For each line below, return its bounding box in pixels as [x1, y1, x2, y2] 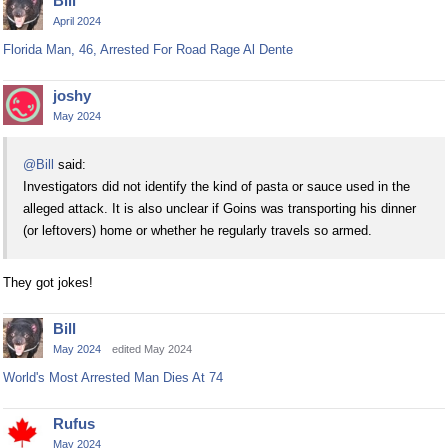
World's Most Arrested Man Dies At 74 [3, 369, 223, 385]
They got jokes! [3, 274, 93, 290]
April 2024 [53, 14, 101, 27]
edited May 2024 [112, 342, 192, 355]
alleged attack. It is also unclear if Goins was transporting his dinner [23, 200, 416, 216]
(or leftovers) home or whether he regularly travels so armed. [23, 222, 372, 238]
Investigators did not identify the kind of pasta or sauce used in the [23, 178, 410, 194]
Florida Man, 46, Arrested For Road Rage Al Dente [3, 41, 293, 57]
